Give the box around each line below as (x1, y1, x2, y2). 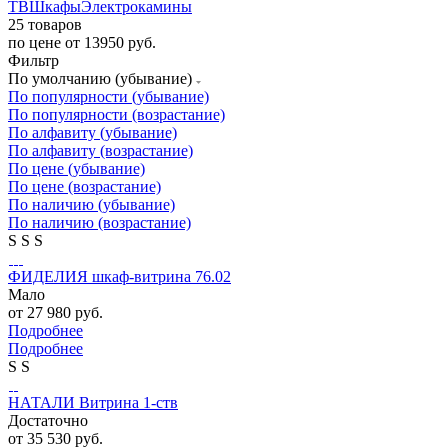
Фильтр (8, 51, 59, 69)
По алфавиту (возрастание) (8, 141, 193, 159)
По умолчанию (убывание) (8, 69, 196, 87)
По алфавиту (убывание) (8, 123, 177, 141)
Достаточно (8, 411, 88, 429)
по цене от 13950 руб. (8, 33, 156, 51)
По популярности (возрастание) (8, 105, 225, 123)
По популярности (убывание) (8, 87, 209, 105)
